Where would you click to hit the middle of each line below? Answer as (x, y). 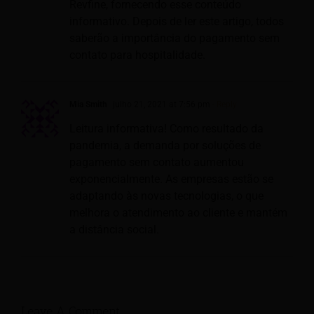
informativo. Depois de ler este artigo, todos (177, 22)
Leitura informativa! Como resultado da (166, 129)
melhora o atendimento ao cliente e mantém (178, 213)
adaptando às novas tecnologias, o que (166, 196)
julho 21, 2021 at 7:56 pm (161, 105)
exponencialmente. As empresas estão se (171, 179)
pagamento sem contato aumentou (157, 163)
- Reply (224, 105)
